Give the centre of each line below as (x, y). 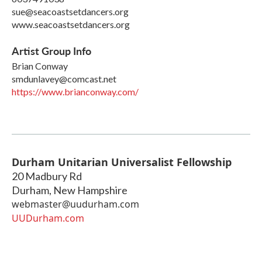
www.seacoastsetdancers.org (71, 24)
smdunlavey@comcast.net (64, 78)
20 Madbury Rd (47, 176)
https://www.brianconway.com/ (75, 91)
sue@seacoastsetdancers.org (70, 11)
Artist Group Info (51, 50)
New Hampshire (90, 190)
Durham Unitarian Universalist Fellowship (122, 162)
